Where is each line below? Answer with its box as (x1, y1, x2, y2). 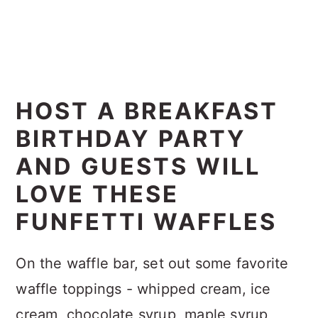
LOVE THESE (16, 180, 180, 209)
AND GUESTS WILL (16, 153, 261, 181)
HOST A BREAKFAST (16, 97, 279, 126)
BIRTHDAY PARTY (16, 125, 247, 153)
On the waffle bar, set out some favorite (16, 255, 289, 273)
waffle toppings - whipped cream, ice (16, 280, 271, 298)
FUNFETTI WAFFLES (16, 208, 278, 236)
